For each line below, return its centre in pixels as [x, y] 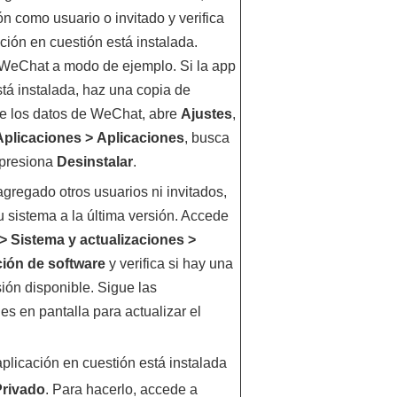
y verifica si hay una [169, 264]
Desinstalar [94, 162]
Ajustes [206, 114]
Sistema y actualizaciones [97, 240]
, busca [206, 138]
